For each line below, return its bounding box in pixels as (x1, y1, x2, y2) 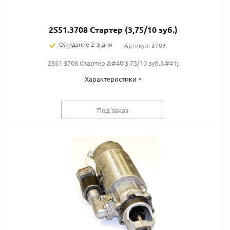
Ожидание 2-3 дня (59, 40, 112, 48)
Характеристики (84, 74, 137, 83)
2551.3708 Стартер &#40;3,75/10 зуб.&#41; (48, 59, 178, 67)
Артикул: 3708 (124, 41, 166, 49)
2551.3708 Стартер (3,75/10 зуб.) (48, 24, 178, 35)
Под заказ (97, 105, 128, 114)
